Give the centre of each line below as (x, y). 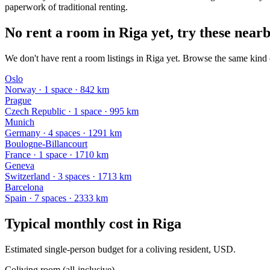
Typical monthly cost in (79, 223)
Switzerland (27, 176)
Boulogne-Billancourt (46, 143)
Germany (23, 133)
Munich (20, 122)
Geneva (20, 165)
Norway (20, 89)
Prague (18, 100)
